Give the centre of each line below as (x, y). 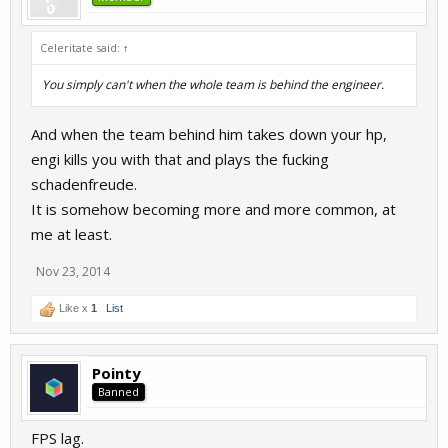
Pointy (116, 373)
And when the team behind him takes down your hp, (209, 134)
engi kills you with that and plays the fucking (180, 159)
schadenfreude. (84, 184)
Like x (73, 308)
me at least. (71, 234)
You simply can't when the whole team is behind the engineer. (213, 84)
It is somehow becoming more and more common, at (213, 209)
